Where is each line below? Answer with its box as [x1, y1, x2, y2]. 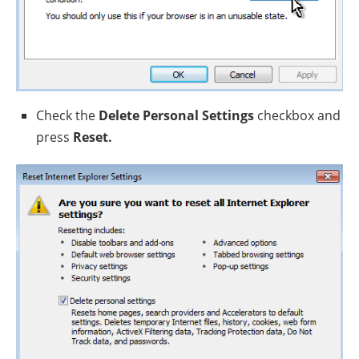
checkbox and [254, 106, 341, 124]
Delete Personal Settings [99, 106, 254, 124]
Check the [36, 106, 99, 124]
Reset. [73, 127, 112, 146]
